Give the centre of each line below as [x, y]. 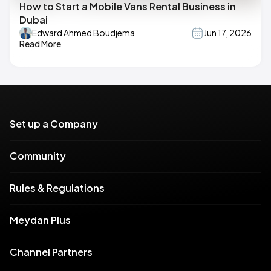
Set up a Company [54, 123]
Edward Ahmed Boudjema [83, 33]
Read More [40, 43]
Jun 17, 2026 [228, 33]
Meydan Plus [40, 220]
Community [38, 155]
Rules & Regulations [57, 188]
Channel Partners [51, 252]
